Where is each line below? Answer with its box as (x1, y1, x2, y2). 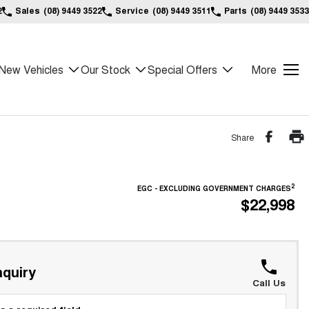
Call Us (252, 276, 286, 289)
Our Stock (81, 61, 130, 77)
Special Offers (148, 61, 217, 77)
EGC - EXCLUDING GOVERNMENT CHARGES (137, 183, 291, 193)
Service (115, 4, 149, 17)
